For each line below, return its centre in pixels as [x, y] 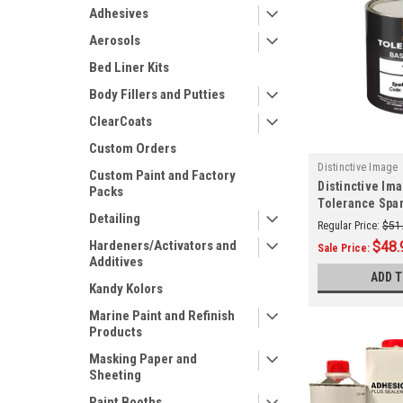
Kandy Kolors [126, 289]
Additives [116, 262]
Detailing [115, 219]
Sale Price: [345, 248]
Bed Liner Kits [129, 67]
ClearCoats [121, 121]
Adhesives [119, 13]
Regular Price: [349, 225]
